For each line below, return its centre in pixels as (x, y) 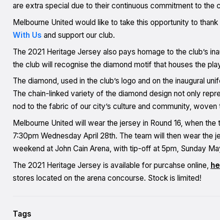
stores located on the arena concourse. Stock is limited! (107, 178)
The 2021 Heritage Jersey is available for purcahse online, (111, 165)
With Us (27, 35)
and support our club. (78, 35)
